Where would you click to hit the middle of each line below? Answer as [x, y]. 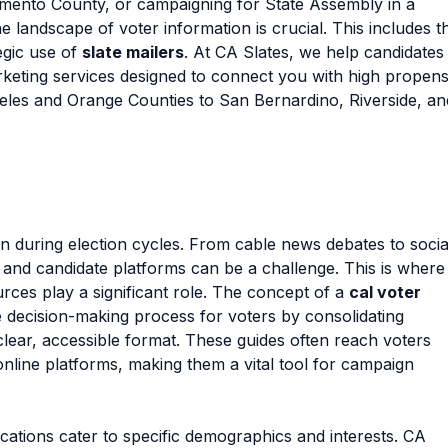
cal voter [385, 291]
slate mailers [133, 51]
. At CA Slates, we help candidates [314, 51]
